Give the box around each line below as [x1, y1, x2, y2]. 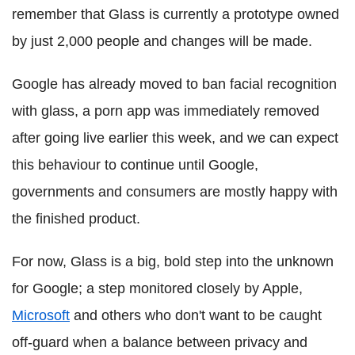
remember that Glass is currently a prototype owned [12, 6, 339, 22]
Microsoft [12, 307, 70, 323]
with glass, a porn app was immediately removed [12, 102, 319, 119]
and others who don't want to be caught [70, 307, 322, 323]
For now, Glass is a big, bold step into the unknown [12, 253, 334, 269]
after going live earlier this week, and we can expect [12, 129, 338, 146]
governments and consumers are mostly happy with [12, 183, 338, 200]
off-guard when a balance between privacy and [12, 334, 307, 350]
